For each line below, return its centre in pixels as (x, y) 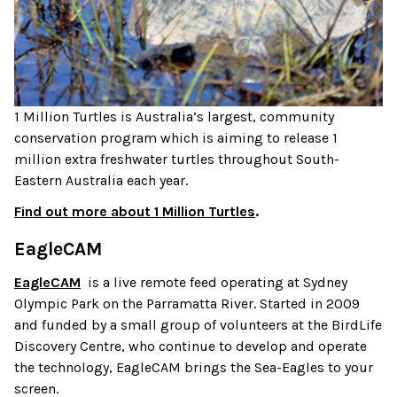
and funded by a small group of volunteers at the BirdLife (198, 325)
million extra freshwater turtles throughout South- (177, 159)
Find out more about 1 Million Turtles (135, 212)
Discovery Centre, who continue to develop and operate (191, 346)
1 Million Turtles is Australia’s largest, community (174, 116)
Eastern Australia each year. (103, 180)
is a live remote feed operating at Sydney (214, 283)
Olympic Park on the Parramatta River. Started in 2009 (187, 304)
